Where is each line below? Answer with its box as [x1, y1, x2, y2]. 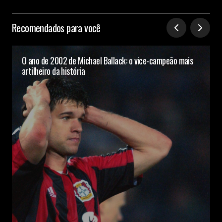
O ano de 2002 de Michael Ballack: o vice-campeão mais [22, 54, 193, 67]
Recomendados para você [12, 20, 101, 35]
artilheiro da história [22, 64, 85, 77]
